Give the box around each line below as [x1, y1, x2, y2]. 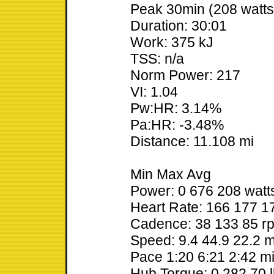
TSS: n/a [130, 51, 184, 67]
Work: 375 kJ [130, 34, 213, 51]
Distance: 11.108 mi [130, 133, 254, 150]
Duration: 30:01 [130, 18, 227, 34]
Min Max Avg [130, 166, 211, 183]
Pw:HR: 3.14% [130, 100, 221, 117]
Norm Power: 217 [130, 67, 240, 84]
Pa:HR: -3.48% [130, 117, 224, 133]
